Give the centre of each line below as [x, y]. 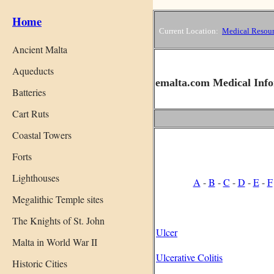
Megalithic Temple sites [58, 199]
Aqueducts [33, 70]
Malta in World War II [55, 242]
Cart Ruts [31, 113]
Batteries [29, 92]
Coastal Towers [42, 135]
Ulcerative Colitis [189, 257]
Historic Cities [40, 263]
